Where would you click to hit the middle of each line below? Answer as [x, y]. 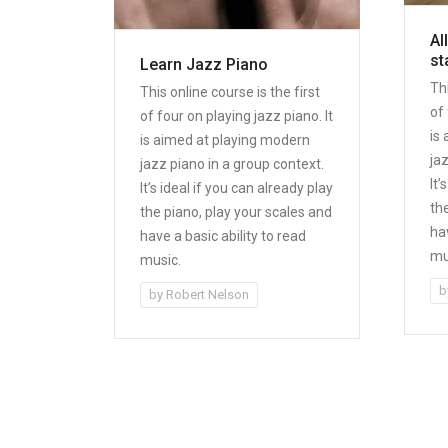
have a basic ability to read [223, 235]
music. [160, 259]
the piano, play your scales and [236, 211]
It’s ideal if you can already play [236, 187]
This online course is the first [230, 91]
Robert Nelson [207, 294]
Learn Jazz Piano [204, 64]
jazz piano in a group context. [232, 163]
